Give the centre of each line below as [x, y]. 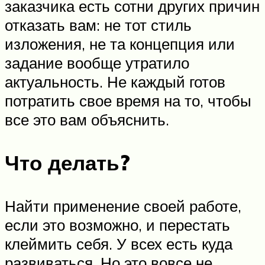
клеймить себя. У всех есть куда [119, 244]
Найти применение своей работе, [123, 206]
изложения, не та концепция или [120, 44]
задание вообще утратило [97, 63]
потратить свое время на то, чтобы [128, 101]
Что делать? [67, 163]
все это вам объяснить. [87, 120]
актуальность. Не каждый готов [115, 82]
